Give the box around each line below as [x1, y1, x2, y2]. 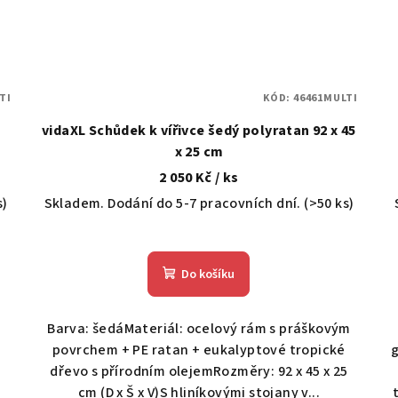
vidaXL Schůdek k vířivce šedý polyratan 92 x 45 [42, 120, 356, 140]
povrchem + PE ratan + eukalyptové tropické [52, 339, 346, 360]
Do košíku [181, 265, 235, 283]
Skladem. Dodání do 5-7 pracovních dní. [44, 193, 305, 213]
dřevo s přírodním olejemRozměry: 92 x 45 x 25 [50, 361, 348, 381]
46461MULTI [292, 90, 358, 106]
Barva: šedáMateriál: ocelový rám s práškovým [47, 318, 351, 338]
